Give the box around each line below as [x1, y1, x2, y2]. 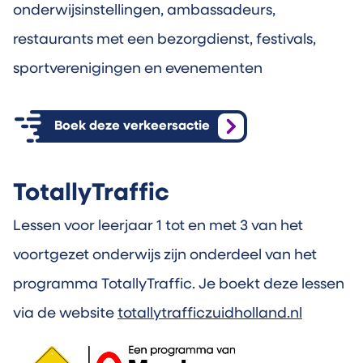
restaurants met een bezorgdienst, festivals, [13, 32, 316, 48]
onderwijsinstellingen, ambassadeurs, [13, 3, 275, 19]
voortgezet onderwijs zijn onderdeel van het [13, 248, 317, 263]
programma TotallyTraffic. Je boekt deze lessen [13, 277, 344, 293]
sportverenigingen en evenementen [13, 62, 263, 77]
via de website [13, 306, 117, 322]
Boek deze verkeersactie [53, 120, 210, 133]
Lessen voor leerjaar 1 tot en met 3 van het [13, 219, 303, 234]
